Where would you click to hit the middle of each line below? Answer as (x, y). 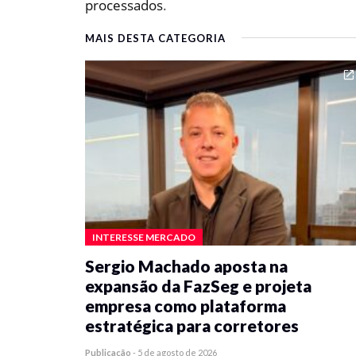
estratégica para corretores (192, 325)
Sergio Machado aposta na (186, 266)
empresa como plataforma (186, 306)
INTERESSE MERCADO (144, 237)
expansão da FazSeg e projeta (198, 286)
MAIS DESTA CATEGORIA (155, 38)
